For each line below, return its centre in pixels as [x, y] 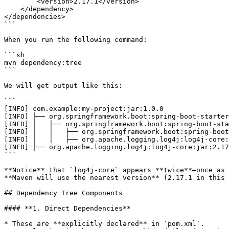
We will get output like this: [63, 86]
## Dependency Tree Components [63, 193]
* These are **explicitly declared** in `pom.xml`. [104, 224]
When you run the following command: [76, 40]
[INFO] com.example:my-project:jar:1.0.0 [84, 109]
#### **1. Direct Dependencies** [67, 208]
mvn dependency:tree [43, 63]
